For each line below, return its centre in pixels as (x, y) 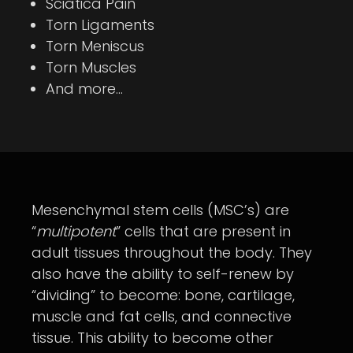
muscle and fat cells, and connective (162, 316)
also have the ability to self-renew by (163, 273)
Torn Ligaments (100, 24)
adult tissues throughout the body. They (172, 252)
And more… (84, 88)
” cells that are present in (203, 231)
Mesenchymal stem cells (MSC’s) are (160, 210)
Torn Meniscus (95, 46)
